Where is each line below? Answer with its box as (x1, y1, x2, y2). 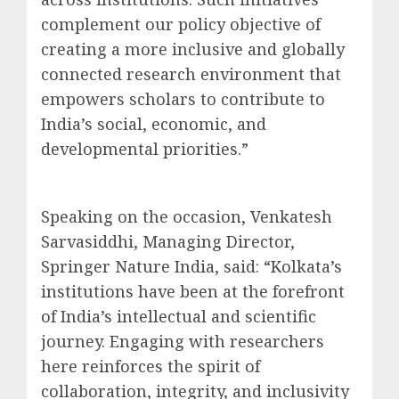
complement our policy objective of (41, 12, 321, 35)
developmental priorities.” (41, 137, 248, 159)
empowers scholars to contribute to (41, 87, 325, 110)
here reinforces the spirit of (41, 354, 260, 377)
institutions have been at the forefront (41, 280, 345, 302)
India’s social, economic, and (41, 112, 266, 134)
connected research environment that (41, 62, 341, 85)
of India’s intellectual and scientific (41, 305, 316, 327)
